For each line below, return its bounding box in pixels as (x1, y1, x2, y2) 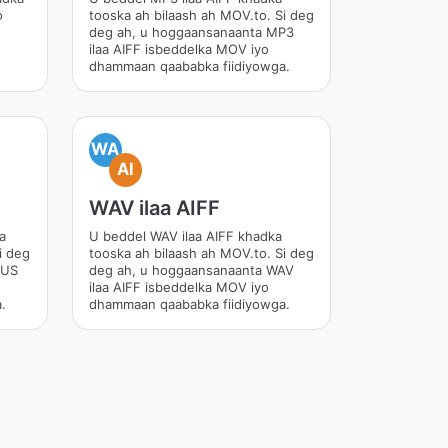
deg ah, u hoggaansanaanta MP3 (88, 24, 294, 40)
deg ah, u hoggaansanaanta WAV (88, 262, 294, 278)
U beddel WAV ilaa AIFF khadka (88, 228, 282, 244)
